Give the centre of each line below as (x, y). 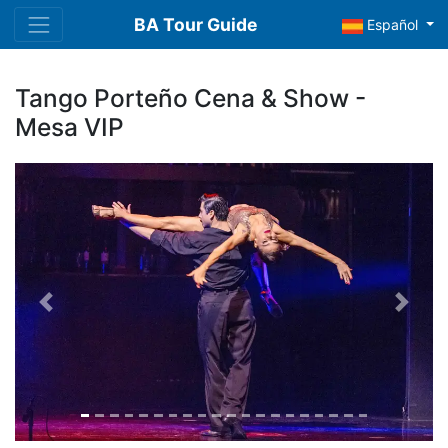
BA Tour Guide (196, 24)
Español (393, 25)
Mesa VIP (69, 127)
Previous (72, 311)
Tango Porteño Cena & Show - (190, 98)
